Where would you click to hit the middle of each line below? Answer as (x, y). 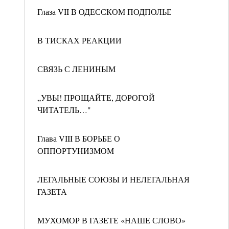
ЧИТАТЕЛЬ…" (64, 110)
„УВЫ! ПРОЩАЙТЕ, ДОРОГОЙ (96, 97)
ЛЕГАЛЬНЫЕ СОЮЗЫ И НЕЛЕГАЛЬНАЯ (113, 179)
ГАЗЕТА (52, 191)
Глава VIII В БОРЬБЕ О (79, 138)
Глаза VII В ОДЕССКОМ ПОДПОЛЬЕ (105, 12)
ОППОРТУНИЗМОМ (76, 151)
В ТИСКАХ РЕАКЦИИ (79, 40)
